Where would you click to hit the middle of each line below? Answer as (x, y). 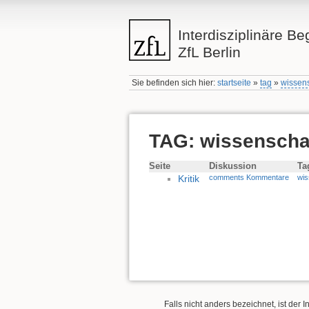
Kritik (189, 179)
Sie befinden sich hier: (175, 83)
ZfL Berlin (209, 52)
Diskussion (233, 167)
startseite (235, 83)
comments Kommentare (249, 178)
